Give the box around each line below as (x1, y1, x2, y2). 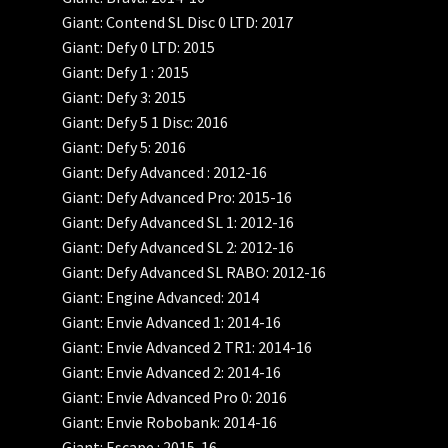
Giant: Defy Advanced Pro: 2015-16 (62, 187, 293, 208)
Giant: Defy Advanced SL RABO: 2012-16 (62, 262, 327, 283)
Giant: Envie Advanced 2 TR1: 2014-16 (62, 337, 313, 358)
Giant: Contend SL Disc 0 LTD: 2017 (62, 12, 294, 33)
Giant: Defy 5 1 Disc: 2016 (62, 112, 229, 133)
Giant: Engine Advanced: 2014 (62, 287, 260, 308)
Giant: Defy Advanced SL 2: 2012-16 (62, 237, 295, 258)
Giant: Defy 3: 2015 (62, 87, 187, 108)
